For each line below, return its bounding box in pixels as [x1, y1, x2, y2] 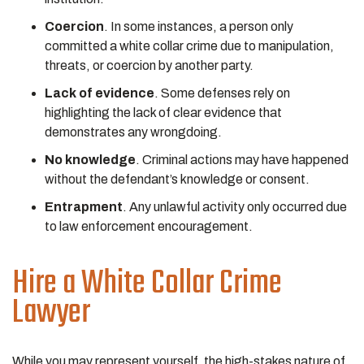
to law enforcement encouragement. [45, 219, 255, 233]
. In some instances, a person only [104, 19, 293, 33]
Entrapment [45, 200, 123, 214]
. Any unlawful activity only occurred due [123, 200, 347, 214]
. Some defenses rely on [154, 86, 290, 100]
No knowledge [45, 153, 136, 167]
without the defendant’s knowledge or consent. [45, 172, 312, 186]
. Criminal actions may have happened [136, 153, 349, 167]
